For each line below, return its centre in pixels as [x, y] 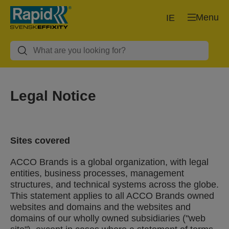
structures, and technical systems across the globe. [114, 185]
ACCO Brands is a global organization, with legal [109, 162]
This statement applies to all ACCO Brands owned [112, 196]
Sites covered [40, 141]
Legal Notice [53, 96]
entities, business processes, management [97, 173]
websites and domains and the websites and [100, 207]
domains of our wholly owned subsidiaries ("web [108, 218]
